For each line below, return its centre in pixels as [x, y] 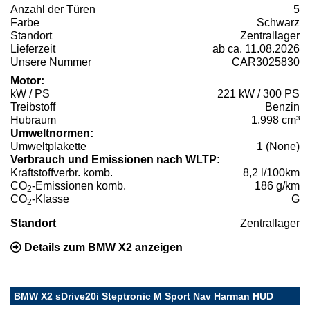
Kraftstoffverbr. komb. [62, 172]
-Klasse [51, 199]
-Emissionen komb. [79, 185]
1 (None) [278, 146]
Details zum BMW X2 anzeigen [102, 247]
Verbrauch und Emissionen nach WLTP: [115, 159]
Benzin [282, 107]
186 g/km [277, 185]
